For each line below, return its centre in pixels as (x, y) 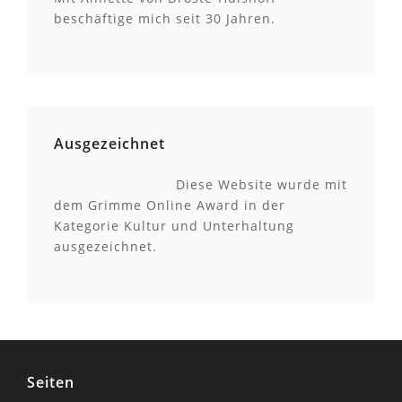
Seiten (51, 382)
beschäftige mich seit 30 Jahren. (165, 18)
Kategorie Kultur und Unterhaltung (174, 225)
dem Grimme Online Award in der (170, 205)
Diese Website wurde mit (262, 184)
